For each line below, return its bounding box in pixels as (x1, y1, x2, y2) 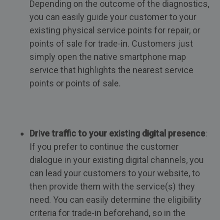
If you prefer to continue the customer (29, 141, 179, 152)
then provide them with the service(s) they (29, 181, 195, 192)
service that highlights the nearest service (29, 65, 193, 75)
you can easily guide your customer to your (29, 12, 196, 22)
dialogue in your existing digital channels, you (29, 155, 204, 165)
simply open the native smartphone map (29, 52, 186, 62)
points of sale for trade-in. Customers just (29, 38, 193, 49)
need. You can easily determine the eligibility (29, 194, 201, 205)
